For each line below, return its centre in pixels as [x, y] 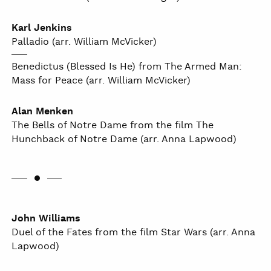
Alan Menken [42, 112]
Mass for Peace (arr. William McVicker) [101, 81]
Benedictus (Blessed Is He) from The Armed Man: [127, 67]
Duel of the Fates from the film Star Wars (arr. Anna [133, 233]
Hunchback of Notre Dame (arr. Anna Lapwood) [124, 140]
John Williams [46, 219]
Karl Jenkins [42, 28]
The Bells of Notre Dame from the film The [113, 126]
